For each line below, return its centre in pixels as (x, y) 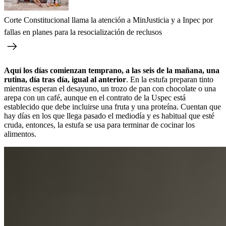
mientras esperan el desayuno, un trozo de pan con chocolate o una (110, 88)
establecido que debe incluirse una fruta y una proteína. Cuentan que (112, 106)
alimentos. (20, 134)
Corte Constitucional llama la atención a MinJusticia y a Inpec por (108, 20)
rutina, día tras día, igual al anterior (65, 79)
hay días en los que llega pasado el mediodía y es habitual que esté (109, 116)
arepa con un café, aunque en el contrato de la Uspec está (95, 97)
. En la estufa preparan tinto (170, 79)
